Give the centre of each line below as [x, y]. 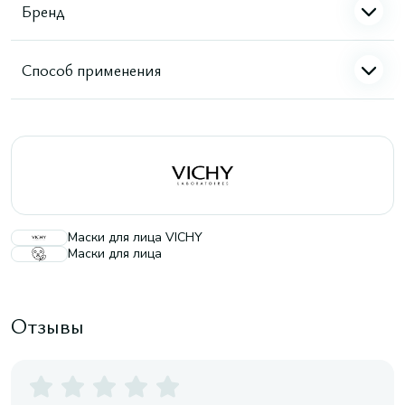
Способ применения [91, 69]
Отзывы [47, 325]
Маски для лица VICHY [135, 237]
